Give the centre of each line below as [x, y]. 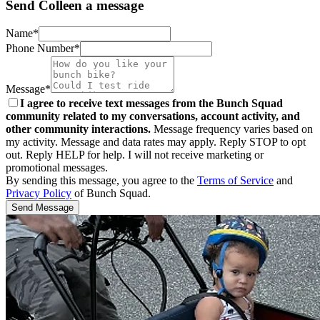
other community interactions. [78, 129]
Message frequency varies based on [232, 129]
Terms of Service [235, 181]
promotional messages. [57, 168]
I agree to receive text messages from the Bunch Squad [151, 104]
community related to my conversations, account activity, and [153, 116]
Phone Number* [43, 49]
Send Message [42, 208]
